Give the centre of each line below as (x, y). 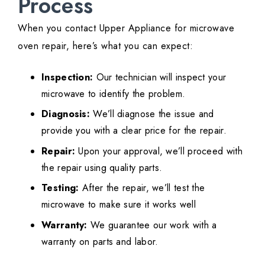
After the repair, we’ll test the (142, 188)
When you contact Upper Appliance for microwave (126, 28)
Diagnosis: (66, 114)
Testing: (60, 188)
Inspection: (67, 77)
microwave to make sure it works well (119, 205)
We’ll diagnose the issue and (152, 114)
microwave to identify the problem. (114, 94)
